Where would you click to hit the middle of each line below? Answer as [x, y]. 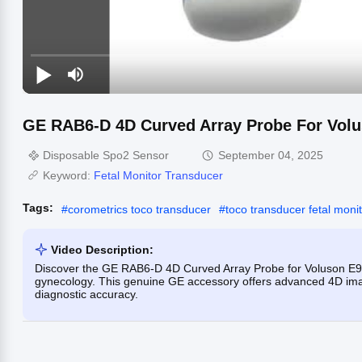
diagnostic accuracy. [86, 294]
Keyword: [68, 175]
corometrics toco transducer [139, 209]
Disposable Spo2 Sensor [106, 155]
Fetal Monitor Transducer [158, 175]
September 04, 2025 [271, 155]
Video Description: [102, 249]
